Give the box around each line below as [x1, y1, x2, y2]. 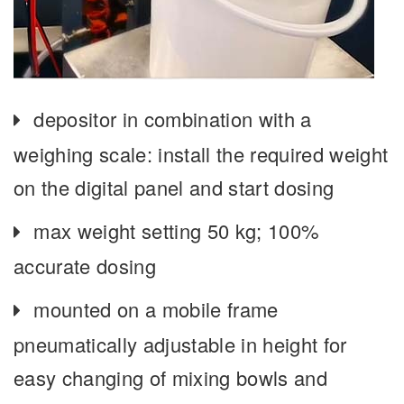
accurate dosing [14, 252, 156, 280]
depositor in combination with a [33, 105, 312, 133]
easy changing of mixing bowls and [14, 363, 327, 392]
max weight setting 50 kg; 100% [33, 216, 320, 245]
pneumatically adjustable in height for [14, 330, 347, 359]
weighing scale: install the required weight [14, 140, 389, 169]
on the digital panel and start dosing [14, 173, 335, 202]
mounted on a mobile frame [33, 295, 279, 324]
